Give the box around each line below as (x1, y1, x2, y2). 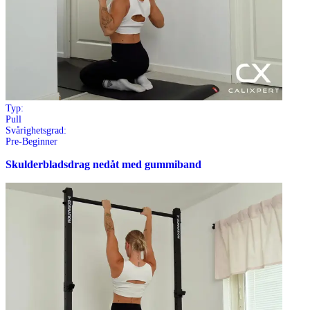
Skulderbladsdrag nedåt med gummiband (6, 158, 201, 172)
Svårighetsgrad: (6, 125, 66, 136)
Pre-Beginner (6, 136, 57, 147)
